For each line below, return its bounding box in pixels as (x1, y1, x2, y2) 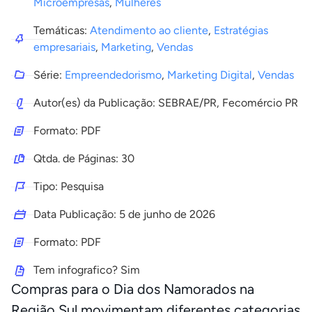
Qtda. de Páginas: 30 (33, 152, 134, 165)
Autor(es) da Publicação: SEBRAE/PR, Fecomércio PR (33, 96, 298, 109)
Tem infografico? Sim (33, 263, 140, 276)
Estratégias (214, 24, 268, 37)
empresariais (33, 40, 95, 54)
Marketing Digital (167, 68, 252, 81)
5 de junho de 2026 (119, 208, 215, 221)
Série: (33, 68, 65, 81)
